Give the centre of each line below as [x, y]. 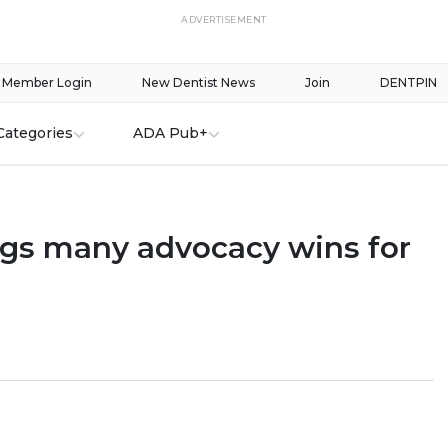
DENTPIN [408, 82]
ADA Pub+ [170, 133]
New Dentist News [198, 82]
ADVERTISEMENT [224, 19]
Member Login [47, 82]
